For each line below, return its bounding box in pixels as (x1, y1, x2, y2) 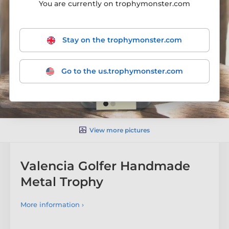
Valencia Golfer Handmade (20, 158, 190, 173)
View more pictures (89, 126, 150, 134)
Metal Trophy (20, 174, 103, 189)
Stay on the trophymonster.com (60, 35, 182, 44)
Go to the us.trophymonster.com (59, 66, 183, 76)
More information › (20, 200, 84, 209)
